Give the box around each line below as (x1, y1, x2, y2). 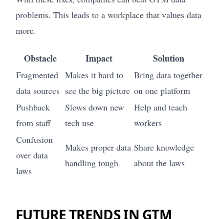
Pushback (16, 101, 50, 113)
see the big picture (65, 85, 130, 97)
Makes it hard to (65, 69, 123, 81)
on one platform (134, 85, 190, 97)
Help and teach (134, 101, 187, 113)
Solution (153, 52, 184, 65)
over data (16, 149, 48, 161)
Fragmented (16, 69, 58, 81)
